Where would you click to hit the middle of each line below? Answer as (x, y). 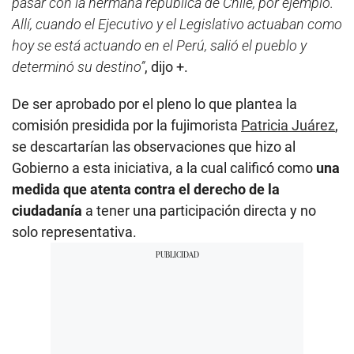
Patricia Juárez (288, 125)
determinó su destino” (78, 66)
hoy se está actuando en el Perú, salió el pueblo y (159, 45)
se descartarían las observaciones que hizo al (154, 146)
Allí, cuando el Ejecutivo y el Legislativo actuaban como (177, 24)
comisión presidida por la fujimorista (126, 125)
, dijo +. (166, 66)
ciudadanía (47, 210)
